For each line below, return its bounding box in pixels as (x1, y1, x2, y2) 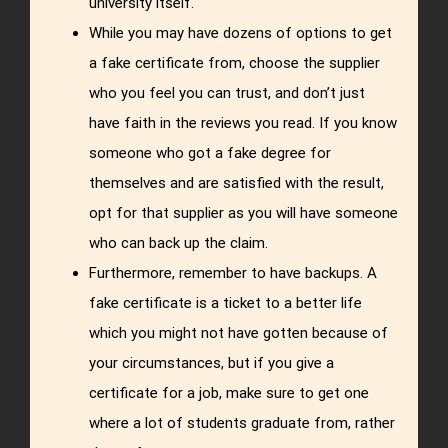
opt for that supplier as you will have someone (89, 204, 399, 223)
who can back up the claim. (89, 234, 269, 253)
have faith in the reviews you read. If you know (89, 114, 398, 133)
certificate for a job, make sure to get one (89, 384, 370, 403)
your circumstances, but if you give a (89, 354, 335, 373)
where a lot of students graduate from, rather (89, 414, 396, 433)
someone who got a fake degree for (89, 144, 332, 163)
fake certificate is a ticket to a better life (89, 294, 363, 313)
